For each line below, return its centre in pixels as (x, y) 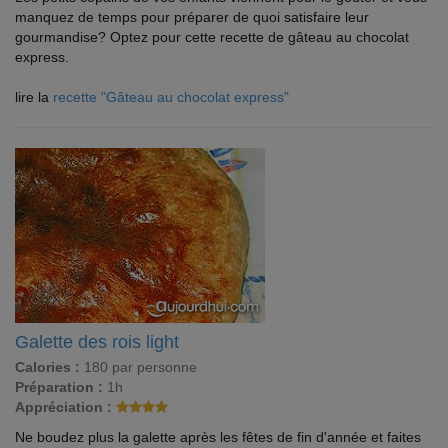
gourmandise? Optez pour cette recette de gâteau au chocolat (212, 37)
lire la (34, 97)
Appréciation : (63, 407)
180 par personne (138, 367)
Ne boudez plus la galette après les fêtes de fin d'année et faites (218, 437)
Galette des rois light (97, 342)
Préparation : (59, 387)
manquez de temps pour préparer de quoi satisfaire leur (192, 17)
